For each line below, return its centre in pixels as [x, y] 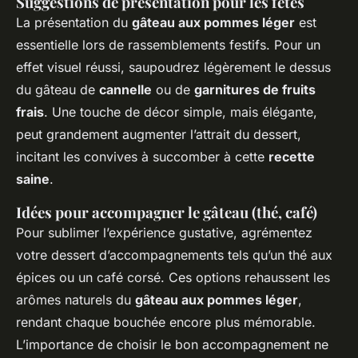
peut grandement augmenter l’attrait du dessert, [159, 135]
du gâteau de [58, 90]
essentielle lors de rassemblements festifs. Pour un [168, 45]
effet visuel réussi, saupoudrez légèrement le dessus [173, 68]
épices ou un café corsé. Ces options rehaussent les [173, 278]
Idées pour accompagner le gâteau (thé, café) [167, 213]
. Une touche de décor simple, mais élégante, [181, 112]
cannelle [125, 90]
